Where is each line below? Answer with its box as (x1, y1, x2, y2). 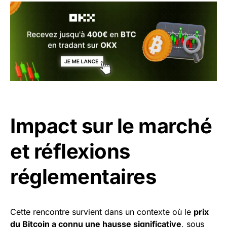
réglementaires (10, 164, 156, 189)
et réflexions (10, 138, 130, 164)
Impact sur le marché (10, 113, 212, 138)
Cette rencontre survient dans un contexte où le (10, 206, 194, 217)
